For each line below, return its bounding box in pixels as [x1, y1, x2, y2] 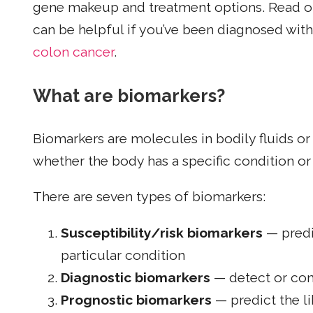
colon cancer [33, 43, 114, 60]
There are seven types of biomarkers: [33, 189, 265, 205]
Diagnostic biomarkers [61, 269, 210, 286]
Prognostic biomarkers [61, 291, 212, 308]
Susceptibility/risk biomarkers [61, 224, 263, 241]
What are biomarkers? [33, 85, 225, 106]
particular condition [61, 247, 185, 263]
